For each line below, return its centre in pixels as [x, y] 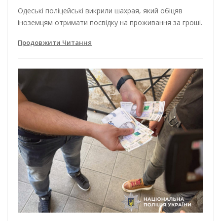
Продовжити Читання [55, 43]
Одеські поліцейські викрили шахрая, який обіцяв [100, 11]
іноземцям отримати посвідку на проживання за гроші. [110, 23]
